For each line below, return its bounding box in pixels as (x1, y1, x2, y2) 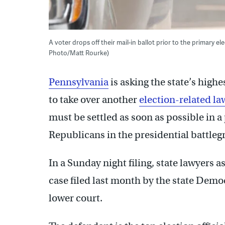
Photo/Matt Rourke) (49, 48, 109, 57)
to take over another (49, 93, 139, 106)
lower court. (49, 191, 102, 204)
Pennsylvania (49, 75, 108, 88)
